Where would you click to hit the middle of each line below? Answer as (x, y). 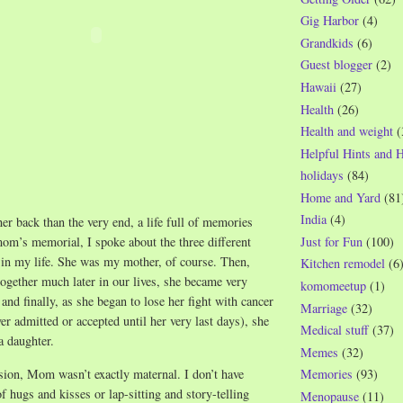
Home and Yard (340, 197)
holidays (322, 175)
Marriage (324, 308)
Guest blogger (336, 65)
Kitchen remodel (343, 264)
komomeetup (333, 286)
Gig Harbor (330, 21)
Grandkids (327, 42)
